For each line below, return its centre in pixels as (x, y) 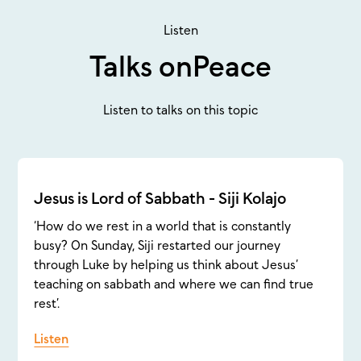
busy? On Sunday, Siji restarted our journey (158, 245)
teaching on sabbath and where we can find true (174, 284)
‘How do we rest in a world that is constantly (163, 226)
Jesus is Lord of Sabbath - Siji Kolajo (160, 199)
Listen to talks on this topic (180, 110)
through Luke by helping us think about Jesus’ (166, 265)
